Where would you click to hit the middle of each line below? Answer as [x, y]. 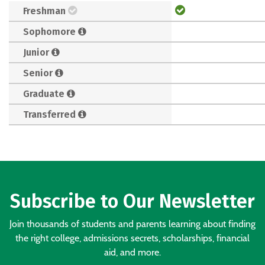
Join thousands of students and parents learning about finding [132, 224]
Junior [36, 52]
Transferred [49, 114]
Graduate [44, 93]
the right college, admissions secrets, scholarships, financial [132, 238]
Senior [38, 73]
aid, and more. [132, 252]
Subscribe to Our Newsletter [132, 201]
